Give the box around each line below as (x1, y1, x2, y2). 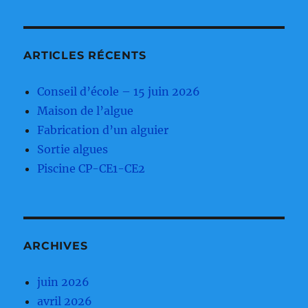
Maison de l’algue (37, 104, 134, 118)
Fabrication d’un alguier (37, 123, 169, 137)
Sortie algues (37, 142, 109, 157)
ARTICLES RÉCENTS (23, 49, 146, 63)
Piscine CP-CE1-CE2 (37, 162, 146, 176)
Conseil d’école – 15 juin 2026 (37, 85, 201, 99)
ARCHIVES (23, 239, 88, 253)
